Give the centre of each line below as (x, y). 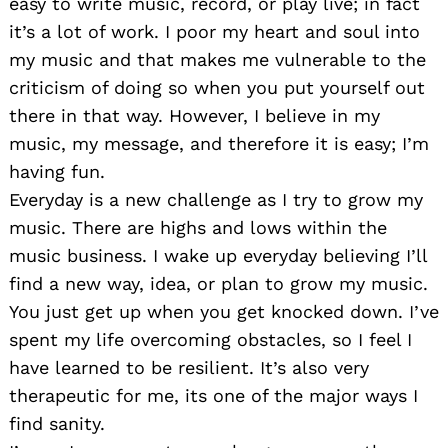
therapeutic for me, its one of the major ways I (213, 396)
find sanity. (57, 424)
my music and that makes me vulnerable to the (217, 60)
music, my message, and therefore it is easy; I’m (219, 144)
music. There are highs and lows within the (198, 228)
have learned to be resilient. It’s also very (189, 368)
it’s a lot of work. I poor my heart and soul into (214, 32)
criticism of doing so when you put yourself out (217, 88)
